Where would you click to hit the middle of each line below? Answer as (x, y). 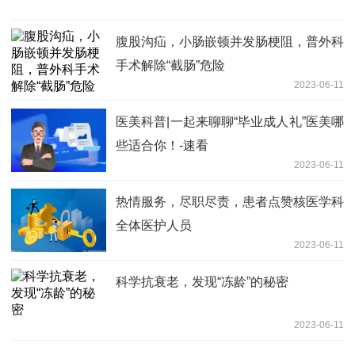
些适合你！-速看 (162, 145)
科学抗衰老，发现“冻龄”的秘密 (202, 281)
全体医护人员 (154, 225)
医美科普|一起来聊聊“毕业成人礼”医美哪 (230, 121)
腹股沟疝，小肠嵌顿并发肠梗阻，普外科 (230, 41)
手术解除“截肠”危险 (170, 65)
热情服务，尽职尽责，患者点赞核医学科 (230, 201)
